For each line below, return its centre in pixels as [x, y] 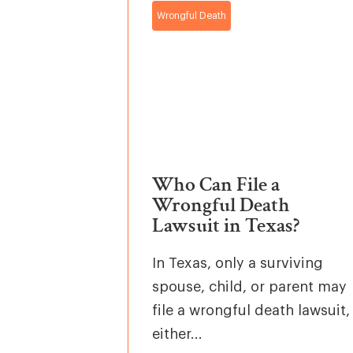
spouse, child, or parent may [250, 286]
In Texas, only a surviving [238, 263]
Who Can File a [216, 184]
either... [178, 334]
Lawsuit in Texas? [226, 225]
